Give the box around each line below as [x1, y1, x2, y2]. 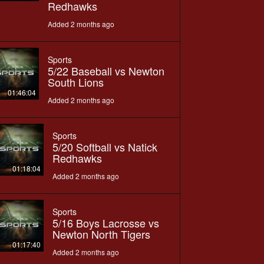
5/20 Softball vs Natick [52, 138, 157, 154]
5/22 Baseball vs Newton [47, 62, 164, 78]
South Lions [47, 74, 104, 90]
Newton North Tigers [52, 226, 150, 242]
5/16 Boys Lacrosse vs [52, 214, 159, 230]
